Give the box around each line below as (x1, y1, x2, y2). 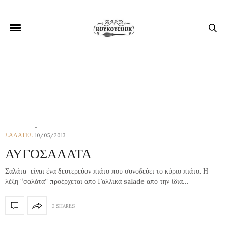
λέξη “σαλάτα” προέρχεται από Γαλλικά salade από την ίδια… (5, 177, 188, 186)
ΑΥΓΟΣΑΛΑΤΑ (5, 144, 92, 162)
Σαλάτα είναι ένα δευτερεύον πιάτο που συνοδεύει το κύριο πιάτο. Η (5, 166, 208, 176)
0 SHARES (51, 202, 75, 209)
